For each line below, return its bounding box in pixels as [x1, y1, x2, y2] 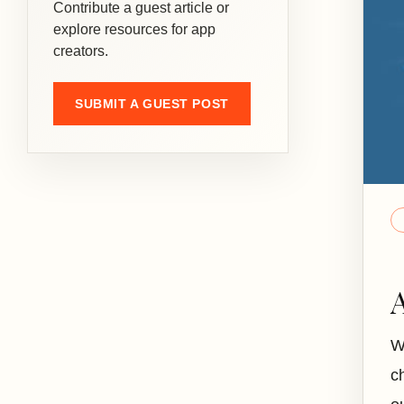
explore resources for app [53, 22, 216, 37]
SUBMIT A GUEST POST [75, 96, 229, 111]
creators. [53, 43, 108, 59]
